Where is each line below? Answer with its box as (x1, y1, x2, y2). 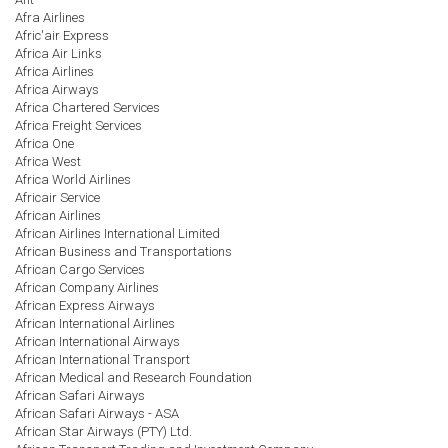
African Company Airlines (15, 280, 159, 295)
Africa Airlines (15, 64, 94, 79)
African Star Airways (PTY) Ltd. (15, 424, 192, 439)
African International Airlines (15, 316, 175, 331)
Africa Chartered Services (15, 100, 160, 115)
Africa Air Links (15, 46, 102, 61)
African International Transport (15, 352, 190, 367)
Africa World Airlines (15, 172, 131, 187)
